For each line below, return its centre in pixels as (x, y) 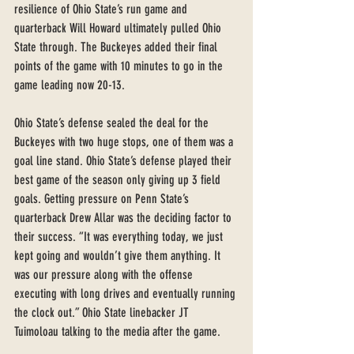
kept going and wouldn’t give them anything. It (119, 256)
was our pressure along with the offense (105, 275)
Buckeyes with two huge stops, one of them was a (125, 142)
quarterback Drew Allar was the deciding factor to (124, 218)
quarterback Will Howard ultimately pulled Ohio (119, 28)
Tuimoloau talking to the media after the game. (119, 331)
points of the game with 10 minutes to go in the (120, 66)
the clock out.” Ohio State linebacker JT (103, 313)
